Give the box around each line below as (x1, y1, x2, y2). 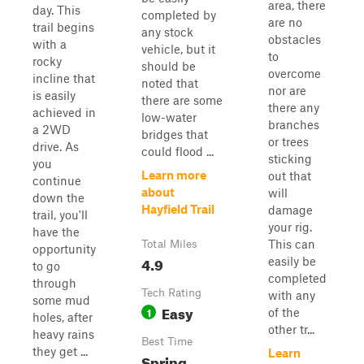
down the (32, 190, 84, 205)
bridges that (141, 127, 208, 141)
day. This (32, 2, 80, 17)
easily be (268, 253, 316, 268)
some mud (32, 292, 90, 307)
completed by (141, 7, 216, 22)
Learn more (141, 167, 206, 182)
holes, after (32, 310, 93, 324)
